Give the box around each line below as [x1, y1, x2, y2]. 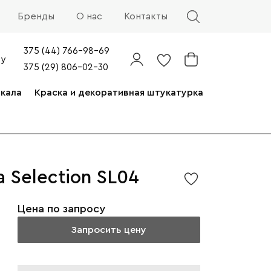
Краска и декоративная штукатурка [34, 87, 203, 97]
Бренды [18, 11, 54, 22]
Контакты [124, 11, 168, 22]
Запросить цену [71, 225, 147, 235]
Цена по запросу [17, 203, 105, 215]
